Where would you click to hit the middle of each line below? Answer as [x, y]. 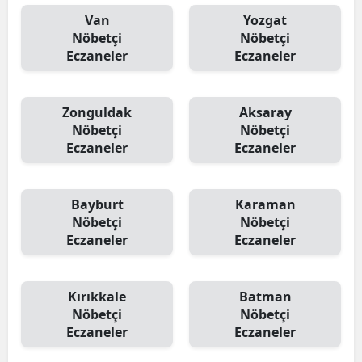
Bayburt [97, 204]
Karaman [265, 204]
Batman [265, 297]
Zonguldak [97, 112]
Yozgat [265, 20]
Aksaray [265, 112]
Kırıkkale [97, 297]
